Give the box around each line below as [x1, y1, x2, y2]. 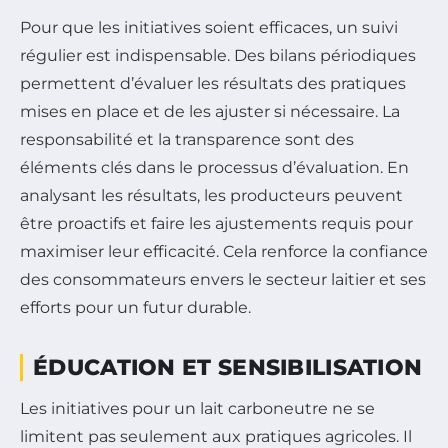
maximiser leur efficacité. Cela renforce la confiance [20, 242, 428, 262]
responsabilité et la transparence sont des [20, 130, 354, 150]
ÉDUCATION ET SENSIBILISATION [33, 354, 423, 382]
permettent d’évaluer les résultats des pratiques [20, 74, 406, 94]
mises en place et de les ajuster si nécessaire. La [20, 102, 400, 122]
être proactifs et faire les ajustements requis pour [20, 214, 413, 234]
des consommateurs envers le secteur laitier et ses [20, 270, 426, 290]
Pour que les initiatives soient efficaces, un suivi [20, 18, 398, 38]
